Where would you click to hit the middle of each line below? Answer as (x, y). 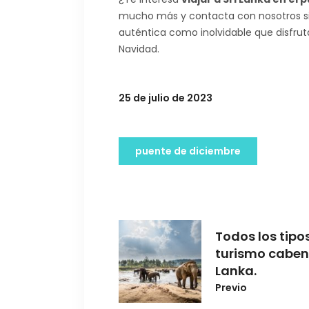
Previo (231, 287)
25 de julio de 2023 (166, 98)
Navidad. (139, 49)
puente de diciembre (188, 151)
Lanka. (236, 270)
